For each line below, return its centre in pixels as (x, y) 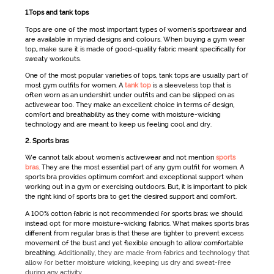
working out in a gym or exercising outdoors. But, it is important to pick (136, 187)
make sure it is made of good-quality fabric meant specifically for (141, 49)
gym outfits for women (79, 85)
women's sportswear (200, 29)
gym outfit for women (202, 168)
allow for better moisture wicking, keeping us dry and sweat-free (128, 262)
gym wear (228, 39)
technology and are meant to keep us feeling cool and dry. (119, 124)
